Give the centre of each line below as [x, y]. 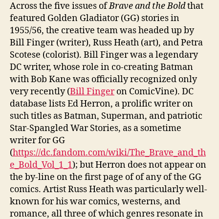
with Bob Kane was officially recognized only [103, 79]
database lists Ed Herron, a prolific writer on [101, 104]
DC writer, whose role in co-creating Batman [101, 67]
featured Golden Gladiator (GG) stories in [95, 18]
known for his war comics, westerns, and [95, 201]
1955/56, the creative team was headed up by [102, 30]
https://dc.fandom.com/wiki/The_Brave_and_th [109, 153]
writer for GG [37, 140]
